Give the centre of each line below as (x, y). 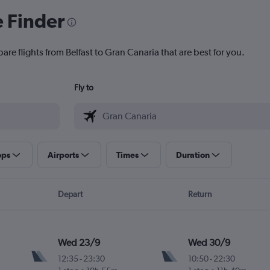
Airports (63, 155)
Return (200, 194)
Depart (70, 194)
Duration (193, 155)
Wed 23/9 (79, 243)
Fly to (83, 88)
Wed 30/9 (209, 243)
